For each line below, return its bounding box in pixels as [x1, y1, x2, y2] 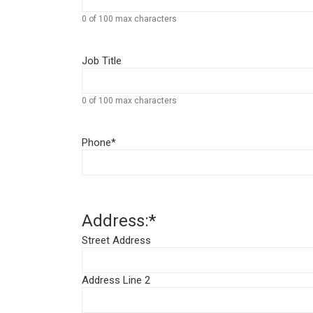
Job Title [82, 54, 122, 68]
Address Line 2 [82, 274, 150, 287]
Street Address [82, 234, 151, 247]
